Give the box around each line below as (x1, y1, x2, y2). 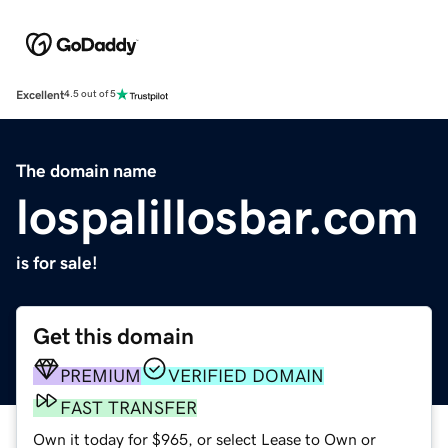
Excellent (16, 88, 64, 101)
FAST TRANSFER (60, 398, 197, 417)
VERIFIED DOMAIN (168, 366, 324, 385)
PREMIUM (60, 366, 141, 385)
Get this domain (33, 324, 194, 348)
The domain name (16, 161, 157, 180)
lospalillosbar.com (16, 191, 419, 242)
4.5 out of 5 (64, 89, 116, 100)
